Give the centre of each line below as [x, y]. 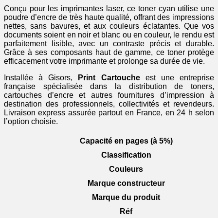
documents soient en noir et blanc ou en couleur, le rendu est [109, 35]
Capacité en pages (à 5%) [126, 141]
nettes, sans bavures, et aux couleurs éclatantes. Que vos [109, 26]
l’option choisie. [31, 121]
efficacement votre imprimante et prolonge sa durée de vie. [104, 61]
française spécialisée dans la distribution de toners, [109, 86]
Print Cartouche [109, 77]
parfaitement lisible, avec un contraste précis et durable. [109, 43]
